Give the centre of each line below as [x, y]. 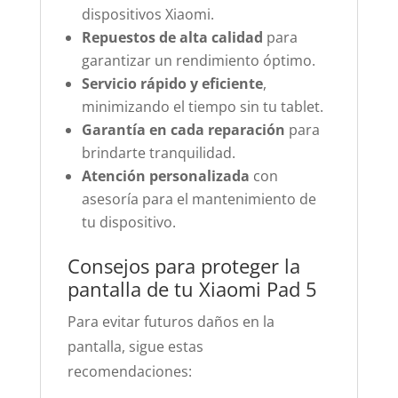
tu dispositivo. [128, 222]
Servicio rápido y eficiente [172, 84]
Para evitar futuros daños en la [171, 322]
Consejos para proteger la [183, 266]
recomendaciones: [129, 371]
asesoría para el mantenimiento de [199, 199]
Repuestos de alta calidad [172, 37]
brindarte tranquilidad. [158, 153]
